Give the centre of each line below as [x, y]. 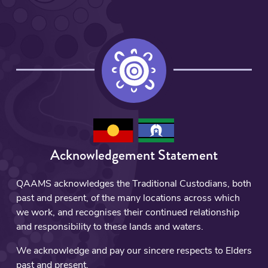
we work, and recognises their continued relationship [127, 213]
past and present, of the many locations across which [128, 198]
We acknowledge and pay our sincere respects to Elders [134, 251]
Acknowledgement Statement [134, 154]
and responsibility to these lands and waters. [109, 227]
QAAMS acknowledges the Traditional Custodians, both [133, 184]
